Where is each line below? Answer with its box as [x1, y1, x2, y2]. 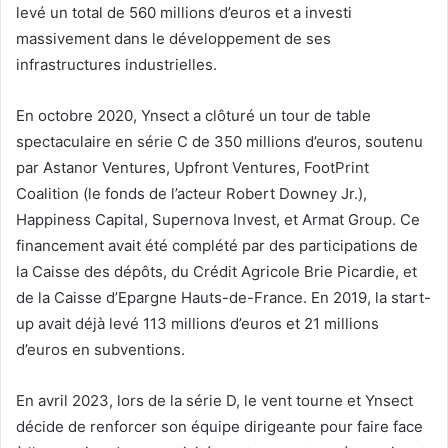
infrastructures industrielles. [16, 55, 217, 75]
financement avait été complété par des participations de [16, 236, 418, 256]
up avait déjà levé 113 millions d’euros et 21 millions [16, 314, 379, 334]
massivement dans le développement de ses [16, 29, 331, 49]
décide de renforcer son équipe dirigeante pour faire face [16, 417, 423, 437]
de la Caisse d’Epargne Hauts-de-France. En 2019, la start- [16, 288, 431, 308]
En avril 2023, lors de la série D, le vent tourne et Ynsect [16, 391, 413, 411]
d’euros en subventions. [16, 340, 185, 360]
